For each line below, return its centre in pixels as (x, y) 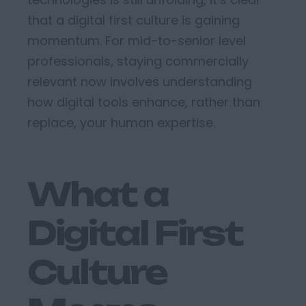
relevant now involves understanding (140, 82)
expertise (185, 123)
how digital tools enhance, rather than (144, 102)
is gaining (209, 20)
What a (98, 194)
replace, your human (92, 123)
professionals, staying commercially (138, 61)
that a (47, 20)
